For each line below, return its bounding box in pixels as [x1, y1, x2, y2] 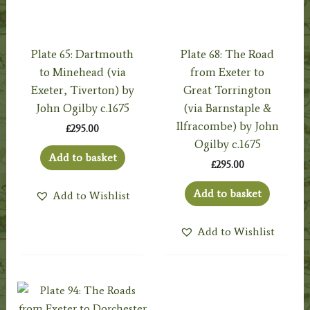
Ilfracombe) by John [176, 118, 279, 133]
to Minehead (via [39, 64, 126, 79]
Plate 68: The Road [181, 46, 275, 61]
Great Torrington [183, 82, 272, 97]
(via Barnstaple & [183, 100, 272, 115]
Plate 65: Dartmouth [31, 46, 134, 61]
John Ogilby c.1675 [35, 100, 129, 115]
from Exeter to [190, 64, 265, 79]
